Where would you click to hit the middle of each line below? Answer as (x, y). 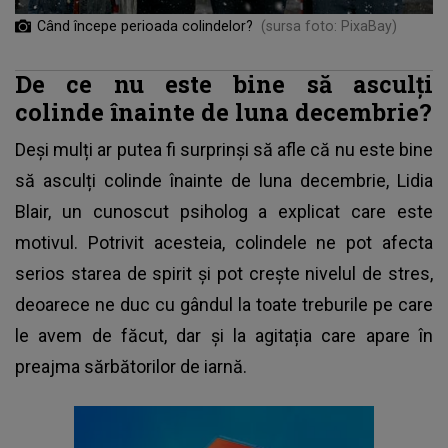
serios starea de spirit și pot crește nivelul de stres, (224, 274)
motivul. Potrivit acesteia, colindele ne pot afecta (224, 243)
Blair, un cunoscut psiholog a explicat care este (224, 212)
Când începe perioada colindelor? (145, 26)
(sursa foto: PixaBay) (329, 26)
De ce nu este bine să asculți (224, 84)
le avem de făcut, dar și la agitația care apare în (224, 336)
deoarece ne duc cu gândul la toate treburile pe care (224, 305)
